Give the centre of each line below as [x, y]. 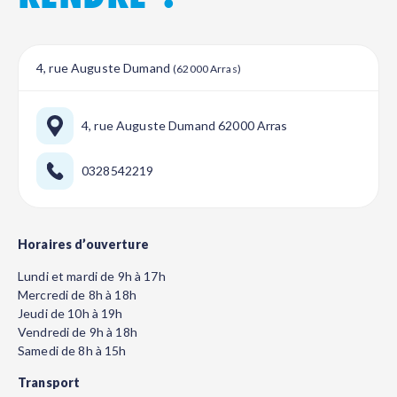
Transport [49, 382]
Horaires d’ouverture [83, 244]
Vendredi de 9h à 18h [78, 332]
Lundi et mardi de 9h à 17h [92, 276]
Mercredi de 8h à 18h [77, 295]
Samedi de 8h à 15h [72, 350]
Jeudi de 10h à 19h [70, 313]
